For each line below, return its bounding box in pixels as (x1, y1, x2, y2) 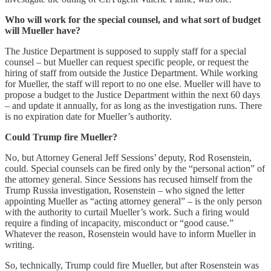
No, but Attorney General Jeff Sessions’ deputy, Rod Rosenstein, (5, 152, 252, 163)
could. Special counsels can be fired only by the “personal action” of (5, 163, 265, 174)
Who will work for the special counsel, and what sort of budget (5, 14, 261, 25)
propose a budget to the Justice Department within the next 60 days (5, 89, 260, 100)
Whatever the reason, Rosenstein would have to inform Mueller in (5, 228, 256, 239)
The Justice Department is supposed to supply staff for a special (5, 45, 246, 56)
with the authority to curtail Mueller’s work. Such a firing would (5, 206, 249, 217)
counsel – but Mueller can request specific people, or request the (5, 56, 249, 67)
